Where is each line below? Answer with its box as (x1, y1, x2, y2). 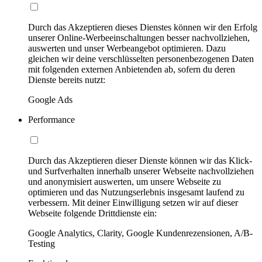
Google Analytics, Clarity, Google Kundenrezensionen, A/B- (28, 227, 253, 238)
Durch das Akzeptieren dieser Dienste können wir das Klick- (28, 155, 252, 166)
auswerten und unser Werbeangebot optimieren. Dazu (28, 43, 226, 53)
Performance (28, 114, 75, 125)
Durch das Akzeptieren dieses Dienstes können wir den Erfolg (28, 22, 257, 32)
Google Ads (28, 94, 73, 105)
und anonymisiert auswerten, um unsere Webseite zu (28, 176, 221, 187)
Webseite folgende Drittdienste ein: (28, 208, 157, 218)
